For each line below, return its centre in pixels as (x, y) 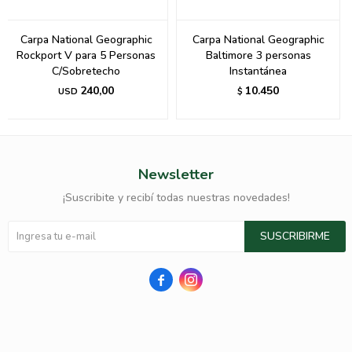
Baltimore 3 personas (258, 56)
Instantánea (258, 71)
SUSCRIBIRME (295, 236)
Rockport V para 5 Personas (86, 56)
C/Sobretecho (86, 71)
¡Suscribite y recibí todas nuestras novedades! (176, 198)
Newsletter (176, 175)
